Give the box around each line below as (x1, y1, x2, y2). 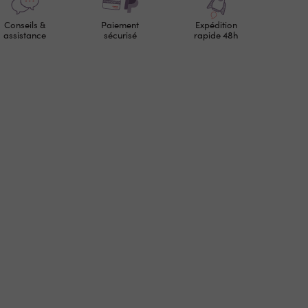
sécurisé (103, 29, 137, 42)
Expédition (195, 19, 237, 32)
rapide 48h (194, 29, 239, 42)
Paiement (101, 19, 140, 32)
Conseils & (3, 19, 45, 32)
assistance (3, 29, 46, 42)
